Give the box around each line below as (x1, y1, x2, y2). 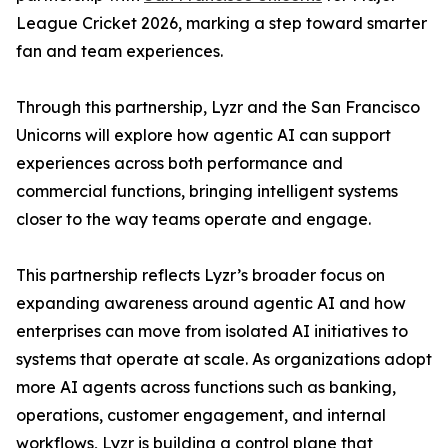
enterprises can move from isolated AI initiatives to (16, 321, 408, 341)
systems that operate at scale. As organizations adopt (16, 349, 432, 369)
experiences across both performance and (16, 153, 343, 173)
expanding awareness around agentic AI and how (16, 293, 406, 313)
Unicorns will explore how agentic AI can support (16, 125, 391, 145)
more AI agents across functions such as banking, (16, 377, 396, 397)
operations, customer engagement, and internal (16, 405, 386, 425)
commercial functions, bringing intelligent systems (16, 181, 398, 201)
